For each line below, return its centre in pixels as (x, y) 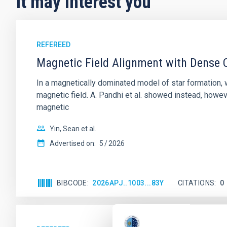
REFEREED (53, 45)
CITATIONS (196, 183)
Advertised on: (73, 143)
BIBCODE (72, 183)
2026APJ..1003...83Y (128, 183)
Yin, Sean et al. (73, 129)
